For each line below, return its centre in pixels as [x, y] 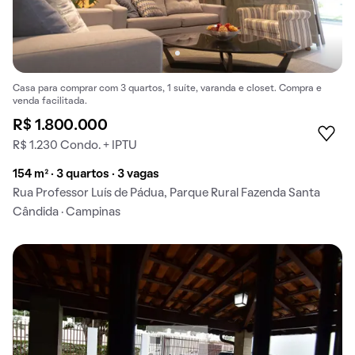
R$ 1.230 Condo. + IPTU [75, 146]
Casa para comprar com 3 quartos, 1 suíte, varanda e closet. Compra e [167, 89]
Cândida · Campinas [67, 213]
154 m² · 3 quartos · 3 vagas [86, 175]
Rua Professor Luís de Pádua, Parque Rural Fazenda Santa [166, 194]
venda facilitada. [50, 102]
